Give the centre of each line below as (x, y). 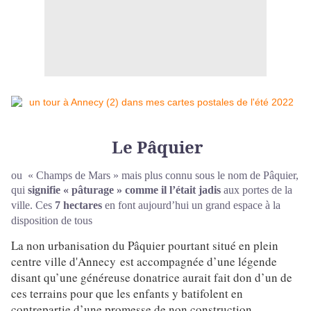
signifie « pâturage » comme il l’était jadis (124, 190)
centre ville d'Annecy (64, 262)
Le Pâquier (158, 147)
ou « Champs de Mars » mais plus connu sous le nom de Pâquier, (155, 176)
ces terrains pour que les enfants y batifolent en (127, 294)
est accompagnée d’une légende (199, 262)
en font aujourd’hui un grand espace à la (191, 205)
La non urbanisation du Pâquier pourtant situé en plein (145, 246)
